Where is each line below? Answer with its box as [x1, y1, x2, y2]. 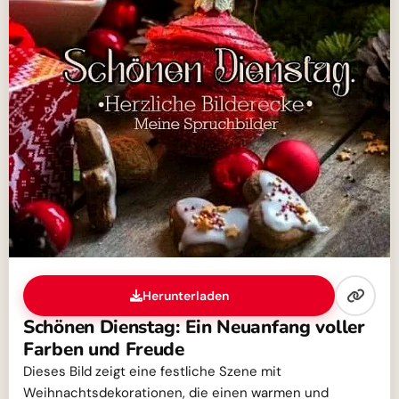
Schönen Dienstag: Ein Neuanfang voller [23, 314, 365, 340]
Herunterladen [142, 288, 229, 305]
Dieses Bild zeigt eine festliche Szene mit [23, 362, 281, 381]
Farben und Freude [23, 337, 184, 362]
